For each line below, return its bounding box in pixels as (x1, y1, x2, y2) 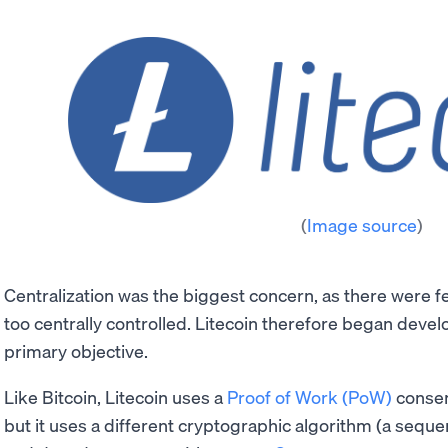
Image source (306, 212, 417, 236)
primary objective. (4, 338, 148, 362)
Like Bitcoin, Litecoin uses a (4, 384, 227, 408)
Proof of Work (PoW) (227, 384, 392, 408)
